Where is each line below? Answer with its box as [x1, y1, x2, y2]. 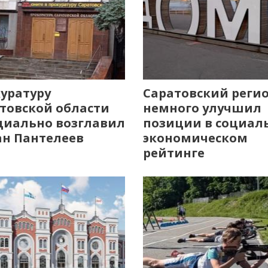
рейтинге [142, 145, 205, 161]
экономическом [142, 130, 248, 146]
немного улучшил [142, 100, 261, 116]
